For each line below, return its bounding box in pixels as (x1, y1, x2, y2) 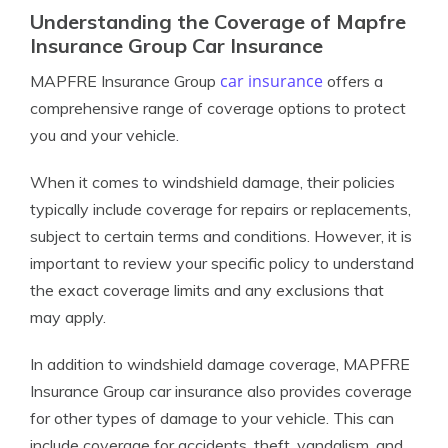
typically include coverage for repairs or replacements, (30, 199, 411, 219)
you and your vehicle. (30, 125, 179, 145)
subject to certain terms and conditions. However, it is (30, 226, 412, 246)
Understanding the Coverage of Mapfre (30, 9, 406, 34)
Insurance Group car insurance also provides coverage (30, 381, 412, 401)
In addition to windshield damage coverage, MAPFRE (30, 354, 410, 374)
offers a (323, 71, 383, 91)
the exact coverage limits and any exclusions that (30, 280, 384, 300)
